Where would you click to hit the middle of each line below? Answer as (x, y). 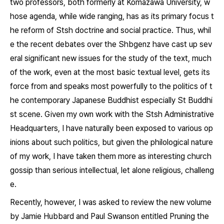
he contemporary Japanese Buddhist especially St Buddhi (111, 100)
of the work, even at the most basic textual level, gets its (110, 72)
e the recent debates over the (64, 44)
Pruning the (189, 216)
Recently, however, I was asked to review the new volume (111, 202)
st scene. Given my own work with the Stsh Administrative (112, 114)
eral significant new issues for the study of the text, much (111, 58)
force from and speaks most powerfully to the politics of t (111, 86)
